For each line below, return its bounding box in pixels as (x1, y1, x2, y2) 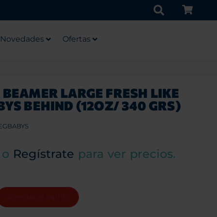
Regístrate (13, 146, 74, 161)
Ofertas (62, 34, 91, 44)
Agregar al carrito (4, 192, 71, 202)
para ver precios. (74, 146, 175, 161)
